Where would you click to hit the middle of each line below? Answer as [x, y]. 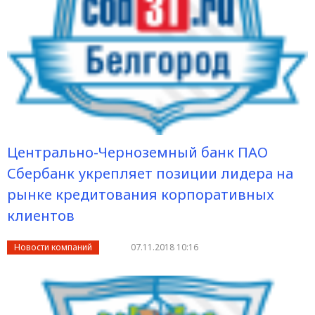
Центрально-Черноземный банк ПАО [137, 153]
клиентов [41, 216]
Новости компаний [53, 247]
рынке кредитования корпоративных [141, 195]
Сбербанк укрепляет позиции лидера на [150, 174]
